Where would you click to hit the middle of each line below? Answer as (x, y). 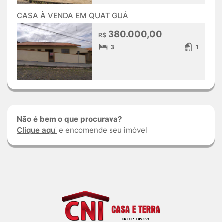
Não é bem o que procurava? (70, 119)
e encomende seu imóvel (102, 130)
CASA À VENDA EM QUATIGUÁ (73, 15)
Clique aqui (37, 130)
